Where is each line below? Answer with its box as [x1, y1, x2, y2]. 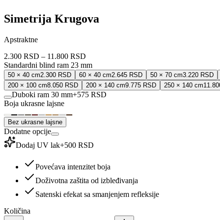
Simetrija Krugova [4, 12, 99, 25]
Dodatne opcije [4, 127, 51, 136]
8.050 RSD [47, 81, 78, 89]
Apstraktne [4, 35, 38, 44]
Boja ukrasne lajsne [4, 99, 64, 108]
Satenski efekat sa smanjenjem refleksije [35, 190, 159, 198]
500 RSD [64, 140, 94, 149]
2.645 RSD [111, 71, 142, 79]
